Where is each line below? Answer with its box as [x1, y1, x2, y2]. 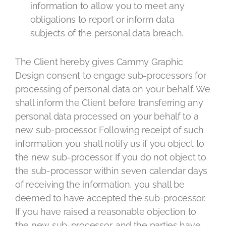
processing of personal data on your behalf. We [15, 84, 210, 94]
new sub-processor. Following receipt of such [15, 125, 204, 135]
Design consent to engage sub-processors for [15, 70, 206, 81]
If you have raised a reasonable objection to [15, 206, 197, 217]
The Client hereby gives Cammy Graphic [15, 56, 184, 67]
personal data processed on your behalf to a [15, 111, 199, 122]
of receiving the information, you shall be [15, 179, 185, 190]
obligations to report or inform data [30, 14, 175, 25]
